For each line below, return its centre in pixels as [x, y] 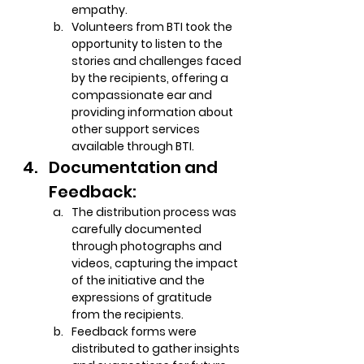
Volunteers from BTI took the [153, 27]
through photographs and [148, 246]
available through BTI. [133, 146]
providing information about [154, 112]
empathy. [100, 10]
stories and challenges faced [158, 61]
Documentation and [135, 167]
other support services [137, 129]
